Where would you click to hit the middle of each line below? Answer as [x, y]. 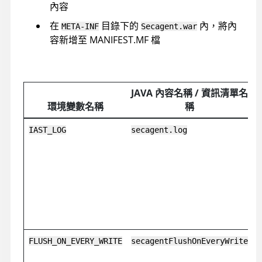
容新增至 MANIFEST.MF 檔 [105, 39]
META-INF [80, 26]
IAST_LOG [47, 130]
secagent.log [159, 130]
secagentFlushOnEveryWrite [189, 241]
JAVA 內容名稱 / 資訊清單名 [189, 93]
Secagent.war [169, 26]
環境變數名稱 [75, 107]
